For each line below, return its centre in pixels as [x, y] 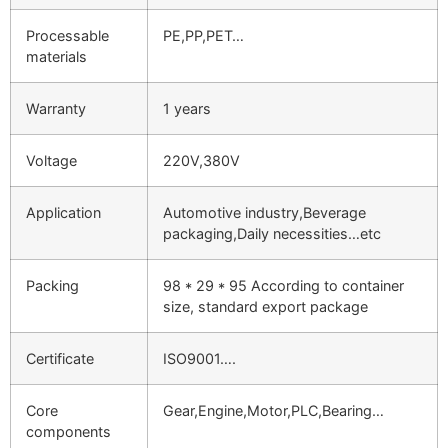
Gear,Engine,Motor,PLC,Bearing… [273, 411]
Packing [52, 286]
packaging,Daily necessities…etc [272, 234]
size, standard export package [265, 307]
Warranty [56, 109]
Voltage [51, 161]
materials [56, 57]
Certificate [60, 359]
